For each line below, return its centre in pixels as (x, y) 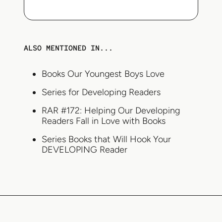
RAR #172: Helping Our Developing (111, 111)
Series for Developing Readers (101, 92)
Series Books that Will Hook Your (106, 139)
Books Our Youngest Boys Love (103, 74)
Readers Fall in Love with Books (104, 121)
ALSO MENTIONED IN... (68, 48)
